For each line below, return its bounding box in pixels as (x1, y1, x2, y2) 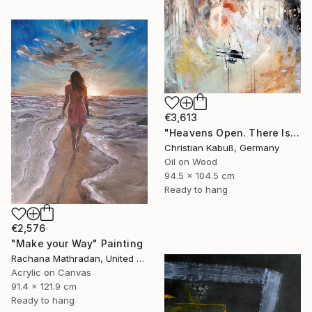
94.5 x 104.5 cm (164, 169, 235, 181)
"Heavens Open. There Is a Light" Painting (290, 126, 299, 139)
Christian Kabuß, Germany (164, 141, 279, 153)
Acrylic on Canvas (11, 267, 91, 279)
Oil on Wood (164, 155, 217, 167)
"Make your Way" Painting (11, 237, 143, 250)
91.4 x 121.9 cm (11, 281, 77, 292)
